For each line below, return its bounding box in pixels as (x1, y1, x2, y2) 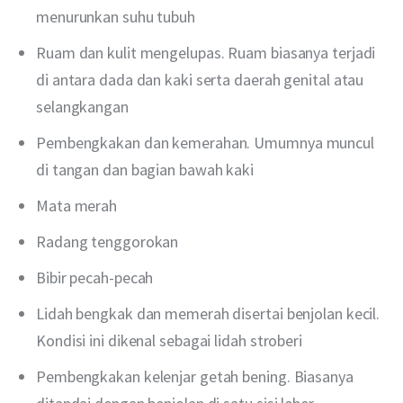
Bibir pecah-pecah (36, 266, 154, 288)
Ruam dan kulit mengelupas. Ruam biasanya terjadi (36, 42, 376, 64)
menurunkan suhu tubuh (36, 6, 195, 28)
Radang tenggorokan (36, 231, 179, 253)
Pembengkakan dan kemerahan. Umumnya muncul (36, 132, 374, 154)
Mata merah (36, 195, 118, 217)
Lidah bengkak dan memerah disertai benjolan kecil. (36, 302, 381, 324)
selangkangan (36, 96, 129, 118)
